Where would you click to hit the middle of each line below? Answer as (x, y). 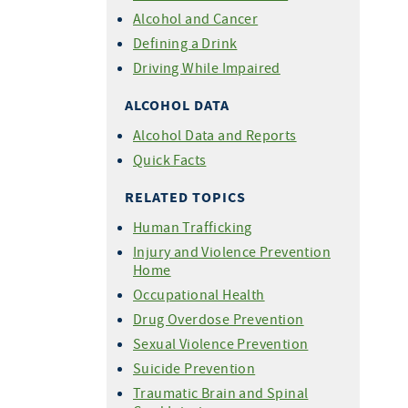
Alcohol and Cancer (196, 18)
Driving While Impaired (207, 67)
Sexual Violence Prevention (221, 343)
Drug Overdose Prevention (219, 319)
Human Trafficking (193, 227)
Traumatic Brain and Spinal (221, 393)
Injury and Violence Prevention (232, 251)
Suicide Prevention (194, 368)
